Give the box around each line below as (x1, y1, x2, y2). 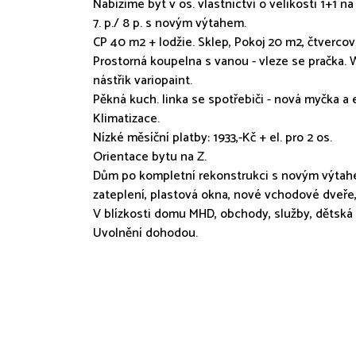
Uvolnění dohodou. (93, 222, 198, 244)
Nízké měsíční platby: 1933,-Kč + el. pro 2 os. (93, 127, 332, 149)
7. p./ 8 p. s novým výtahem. (93, 13, 246, 34)
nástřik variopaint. (93, 70, 192, 91)
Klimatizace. (93, 108, 160, 130)
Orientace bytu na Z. (93, 146, 207, 168)
